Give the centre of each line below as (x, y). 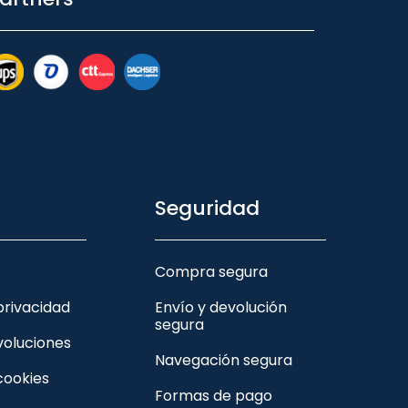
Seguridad (208, 209)
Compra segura (212, 272)
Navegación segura (224, 361)
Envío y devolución (221, 308)
